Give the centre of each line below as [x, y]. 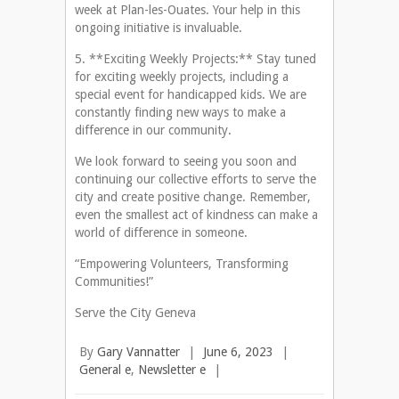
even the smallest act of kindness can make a [196, 215]
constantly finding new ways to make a [180, 113]
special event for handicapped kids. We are [191, 95]
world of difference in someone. [163, 233]
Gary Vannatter [138, 352]
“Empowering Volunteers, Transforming [182, 264]
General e [105, 370]
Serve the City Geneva [137, 313]
